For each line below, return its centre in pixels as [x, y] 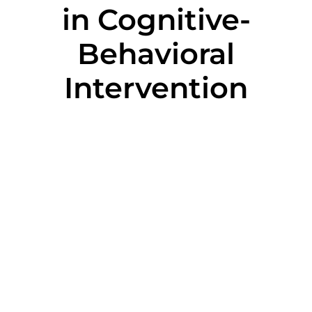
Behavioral [156, 54]
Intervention [156, 88]
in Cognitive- [156, 19]
